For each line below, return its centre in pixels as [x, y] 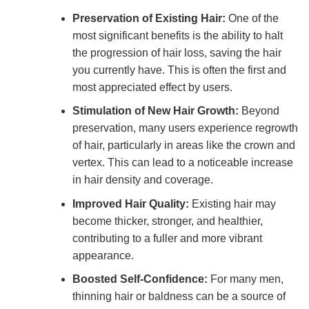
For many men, [245, 279]
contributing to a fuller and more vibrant [167, 238]
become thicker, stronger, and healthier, [167, 221]
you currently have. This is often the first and [179, 70]
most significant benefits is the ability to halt [177, 35]
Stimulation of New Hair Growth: [155, 111]
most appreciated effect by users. [152, 87]
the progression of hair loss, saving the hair [177, 52]
